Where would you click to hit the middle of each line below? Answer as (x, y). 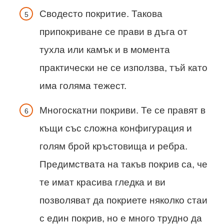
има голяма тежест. (83, 86)
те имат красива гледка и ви (102, 182)
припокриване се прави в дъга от (113, 32)
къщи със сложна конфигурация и (116, 128)
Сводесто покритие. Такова (101, 14)
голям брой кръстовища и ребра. (113, 146)
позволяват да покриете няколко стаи (123, 200)
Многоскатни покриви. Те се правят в (122, 110)
